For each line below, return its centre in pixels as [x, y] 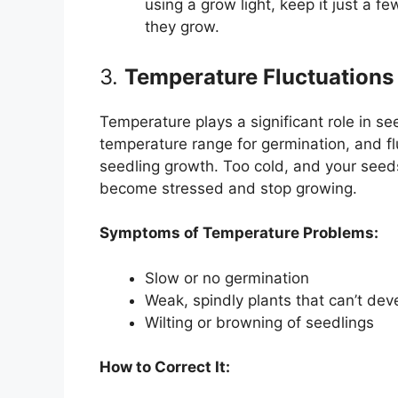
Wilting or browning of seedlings [259, 322]
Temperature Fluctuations [259, 76]
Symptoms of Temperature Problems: [239, 233]
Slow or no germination [227, 278]
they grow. [182, 27]
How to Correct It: [165, 367]
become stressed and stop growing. [228, 188]
